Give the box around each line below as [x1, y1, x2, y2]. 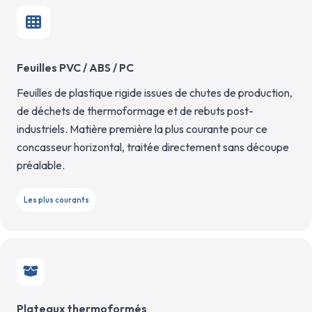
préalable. [17, 158, 65, 172]
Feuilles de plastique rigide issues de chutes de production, [17, 86, 292, 100]
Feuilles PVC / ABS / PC [17, 61, 134, 75]
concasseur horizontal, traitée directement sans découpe [17, 140, 289, 154]
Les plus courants [24, 195, 89, 205]
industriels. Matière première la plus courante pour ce [17, 122, 267, 136]
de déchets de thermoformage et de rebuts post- [17, 104, 253, 118]
